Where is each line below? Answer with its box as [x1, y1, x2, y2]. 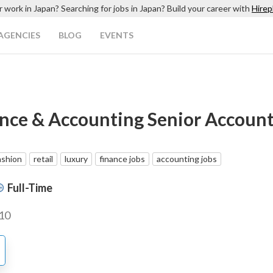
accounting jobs [157, 154, 217, 164]
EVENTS [100, 30, 133, 40]
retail [34, 154, 53, 164]
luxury [65, 154, 88, 164]
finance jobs [99, 154, 145, 164]
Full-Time [7, 180, 52, 194]
